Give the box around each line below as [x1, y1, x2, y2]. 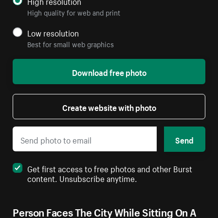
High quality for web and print [27, 7, 121, 18]
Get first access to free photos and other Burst [27, 161, 193, 174]
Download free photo [72, 65, 146, 78]
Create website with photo [62, 100, 156, 113]
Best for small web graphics [27, 38, 114, 50]
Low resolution [27, 26, 79, 39]
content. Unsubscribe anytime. [27, 171, 138, 184]
